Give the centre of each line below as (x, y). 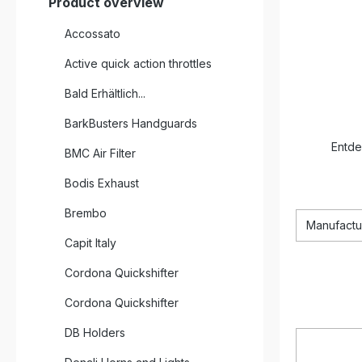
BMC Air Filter (100, 153)
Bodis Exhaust (102, 183)
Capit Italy (90, 243)
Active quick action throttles (138, 63)
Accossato (93, 34)
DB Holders (95, 333)
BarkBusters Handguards (131, 123)
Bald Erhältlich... (105, 93)
